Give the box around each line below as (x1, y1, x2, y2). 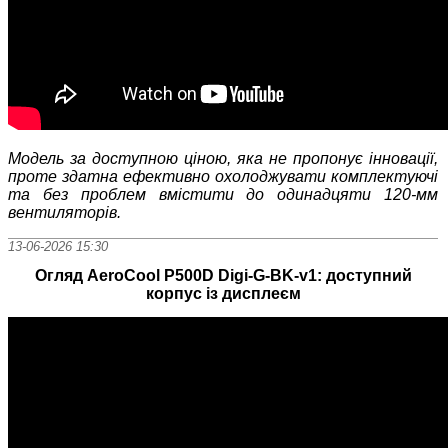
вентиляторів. (8, 203, 121, 221)
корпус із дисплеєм (145, 285, 301, 303)
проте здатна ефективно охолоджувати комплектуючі (8, 167, 439, 185)
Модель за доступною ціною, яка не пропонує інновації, (8, 149, 439, 167)
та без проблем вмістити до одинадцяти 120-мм (8, 185, 439, 203)
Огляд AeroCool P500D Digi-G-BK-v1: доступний (34, 267, 412, 285)
